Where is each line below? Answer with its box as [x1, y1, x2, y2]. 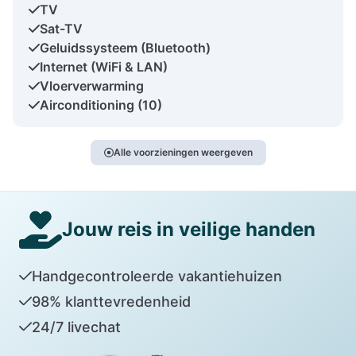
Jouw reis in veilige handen [62, 218, 315, 241]
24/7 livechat [31, 318, 121, 335]
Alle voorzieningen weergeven [113, 145, 253, 158]
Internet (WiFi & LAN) [40, 58, 168, 75]
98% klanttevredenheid [31, 292, 191, 310]
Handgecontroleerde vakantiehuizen [31, 267, 282, 284]
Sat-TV [40, 20, 83, 37]
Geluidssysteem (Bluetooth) [40, 39, 211, 56]
